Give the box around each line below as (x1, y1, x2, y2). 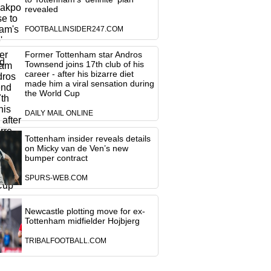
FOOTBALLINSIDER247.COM (24, 25, 123, 33)
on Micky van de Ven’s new (24, 143, 128, 153)
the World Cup (24, 88, 80, 98)
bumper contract (24, 153, 88, 163)
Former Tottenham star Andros (24, 50, 142, 59)
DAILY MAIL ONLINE (24, 109, 93, 117)
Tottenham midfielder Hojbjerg (24, 216, 140, 226)
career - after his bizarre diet (24, 69, 134, 79)
